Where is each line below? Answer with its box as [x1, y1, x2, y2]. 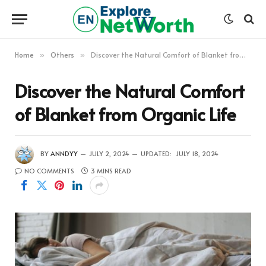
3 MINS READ [91, 166, 131, 175]
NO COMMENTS [24, 166, 74, 175]
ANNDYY [50, 148, 78, 158]
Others [50, 50, 74, 59]
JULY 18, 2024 [176, 148, 218, 158]
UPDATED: [141, 148, 172, 158]
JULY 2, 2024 [89, 148, 129, 158]
